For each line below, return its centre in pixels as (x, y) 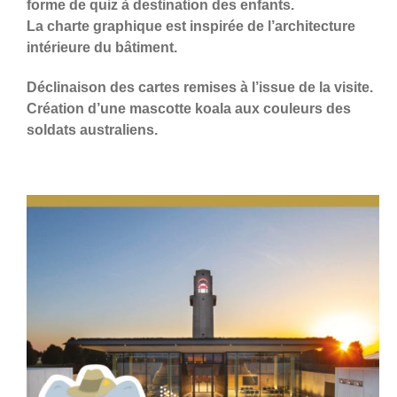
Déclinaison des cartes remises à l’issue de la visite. (200, 87)
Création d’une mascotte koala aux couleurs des (189, 108)
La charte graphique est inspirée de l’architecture (191, 26)
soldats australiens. (92, 129)
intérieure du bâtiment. (102, 47)
